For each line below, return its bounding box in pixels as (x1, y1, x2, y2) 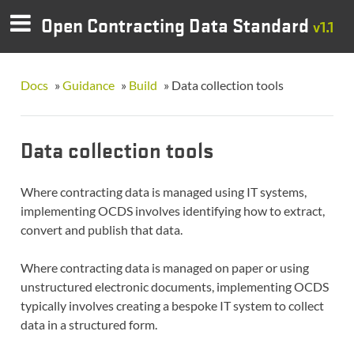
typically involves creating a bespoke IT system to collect (20, 297, 324, 313)
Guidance (62, 77, 115, 92)
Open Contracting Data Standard (41, 12, 313, 38)
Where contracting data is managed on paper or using (20, 259, 309, 275)
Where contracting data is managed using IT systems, (20, 183, 307, 199)
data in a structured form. (20, 316, 157, 332)
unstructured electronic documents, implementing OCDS (20, 278, 329, 294)
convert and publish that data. (20, 221, 183, 237)
